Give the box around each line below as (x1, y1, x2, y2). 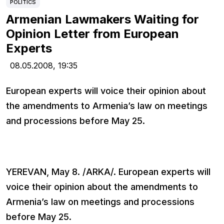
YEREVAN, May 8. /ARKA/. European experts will (6, 166, 210, 177)
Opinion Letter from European (6, 26, 179, 41)
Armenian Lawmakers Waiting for (6, 12, 199, 27)
